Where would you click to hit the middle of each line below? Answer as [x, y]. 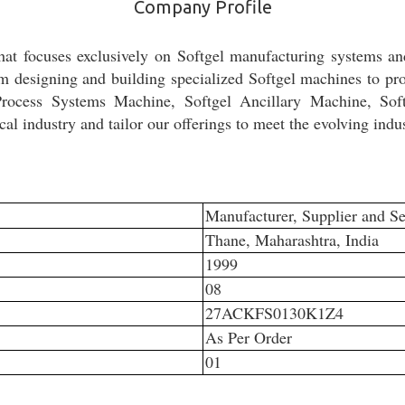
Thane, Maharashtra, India [292, 240]
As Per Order [248, 338]
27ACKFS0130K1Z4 [274, 313]
